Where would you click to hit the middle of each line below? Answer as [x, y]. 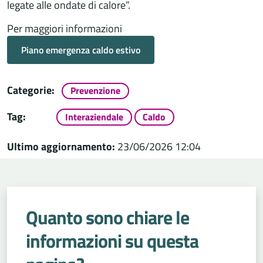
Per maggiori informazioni [65, 28]
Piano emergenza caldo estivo [81, 50]
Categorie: [31, 90]
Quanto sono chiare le [107, 217]
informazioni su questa [112, 240]
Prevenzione [95, 91]
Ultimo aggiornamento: [61, 146]
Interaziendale [94, 117]
